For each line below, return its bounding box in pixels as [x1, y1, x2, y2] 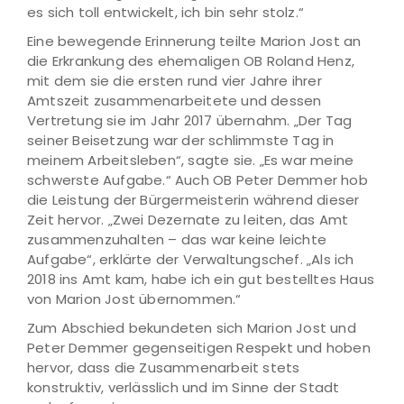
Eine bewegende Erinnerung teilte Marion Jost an [27, 32, 362, 51]
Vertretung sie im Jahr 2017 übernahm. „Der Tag [27, 111, 353, 131]
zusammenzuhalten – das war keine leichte [27, 230, 327, 250]
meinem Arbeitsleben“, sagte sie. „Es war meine [27, 151, 354, 170]
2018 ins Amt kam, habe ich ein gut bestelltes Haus [27, 270, 375, 289]
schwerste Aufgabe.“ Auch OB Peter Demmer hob [27, 170, 368, 190]
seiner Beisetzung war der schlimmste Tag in [27, 131, 335, 151]
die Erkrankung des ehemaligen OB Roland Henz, [27, 51, 355, 71]
